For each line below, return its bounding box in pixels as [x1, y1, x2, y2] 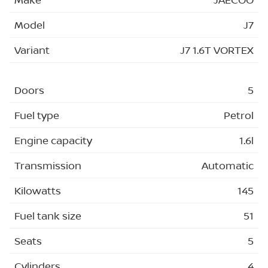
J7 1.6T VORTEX [180, 42, 254, 57]
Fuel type [14, 108, 59, 122]
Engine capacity [14, 133, 92, 147]
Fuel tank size [14, 209, 81, 223]
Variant [14, 42, 50, 57]
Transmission [14, 159, 81, 172]
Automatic [202, 159, 254, 172]
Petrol [224, 108, 254, 122]
